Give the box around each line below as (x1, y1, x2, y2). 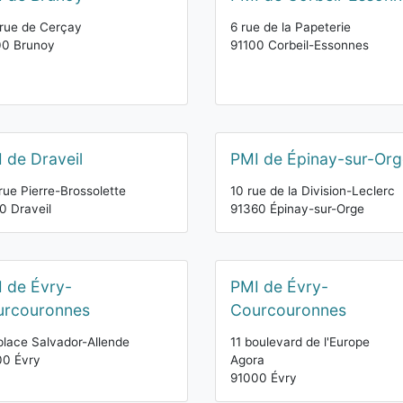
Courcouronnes (230, 300, 346, 319)
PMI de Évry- (230, 277, 328, 296)
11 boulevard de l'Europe (230, 335, 370, 349)
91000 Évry (230, 371, 297, 385)
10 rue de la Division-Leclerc (230, 184, 395, 198)
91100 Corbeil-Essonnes (230, 38, 369, 52)
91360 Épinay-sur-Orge (230, 201, 364, 216)
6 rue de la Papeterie (230, 20, 351, 34)
